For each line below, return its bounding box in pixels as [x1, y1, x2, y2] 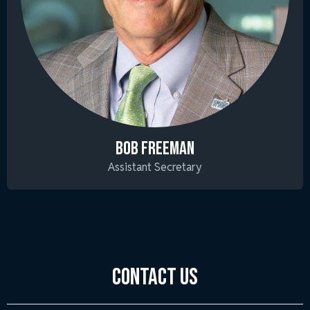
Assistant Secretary [108, 160, 202, 174]
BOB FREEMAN [116, 138, 194, 160]
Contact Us [112, 263, 198, 291]
